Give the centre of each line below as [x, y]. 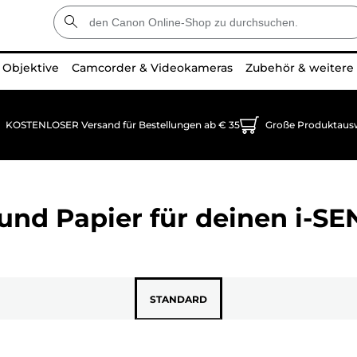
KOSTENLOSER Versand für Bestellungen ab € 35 [123, 125]
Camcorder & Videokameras [152, 68]
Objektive [31, 68]
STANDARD [178, 299]
